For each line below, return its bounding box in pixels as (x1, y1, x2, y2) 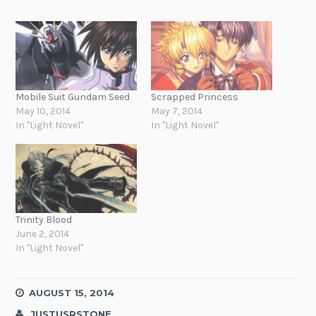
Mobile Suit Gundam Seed (16, 91, 130, 104)
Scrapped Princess (151, 91, 238, 104)
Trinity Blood (16, 214, 73, 226)
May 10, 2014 (16, 105, 71, 118)
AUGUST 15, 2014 (29, 286, 115, 298)
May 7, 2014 (151, 105, 202, 118)
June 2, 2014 (16, 228, 70, 241)
